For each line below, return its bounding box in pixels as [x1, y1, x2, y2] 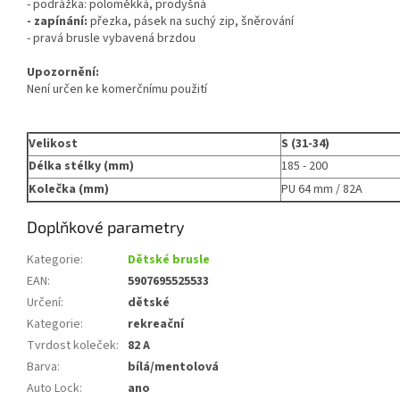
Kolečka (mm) [29, 180, 109, 199]
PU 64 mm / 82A [281, 180, 362, 199]
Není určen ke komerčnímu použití [27, 80, 207, 99]
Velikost [29, 135, 78, 154]
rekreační [128, 315, 184, 334]
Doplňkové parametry [27, 217, 185, 237]
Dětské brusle [128, 251, 210, 270]
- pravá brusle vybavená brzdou [27, 29, 196, 48]
